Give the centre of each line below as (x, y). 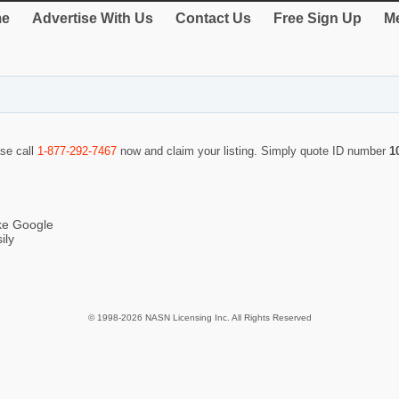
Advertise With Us (93, 18)
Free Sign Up (318, 18)
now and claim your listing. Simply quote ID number (253, 151)
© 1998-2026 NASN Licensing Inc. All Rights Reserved (199, 318)
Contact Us (213, 18)
